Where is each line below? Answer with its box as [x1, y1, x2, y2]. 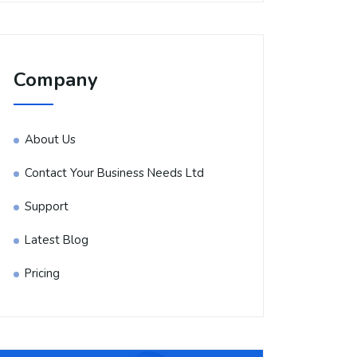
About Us [25, 131, 76, 147]
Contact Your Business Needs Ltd [25, 165, 204, 181]
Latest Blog [25, 232, 88, 248]
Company [14, 67, 98, 92]
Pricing [25, 265, 60, 281]
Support [25, 198, 69, 214]
